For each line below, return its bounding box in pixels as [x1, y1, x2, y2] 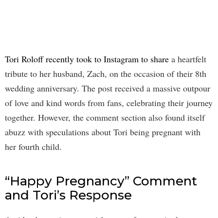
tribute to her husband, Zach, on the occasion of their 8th [5, 68, 206, 80]
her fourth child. [5, 141, 62, 153]
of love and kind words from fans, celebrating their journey [5, 97, 213, 109]
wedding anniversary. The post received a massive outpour [5, 82, 210, 94]
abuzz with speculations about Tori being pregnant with [5, 126, 200, 138]
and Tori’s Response [5, 187, 132, 203]
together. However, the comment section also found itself [5, 111, 205, 124]
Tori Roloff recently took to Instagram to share [5, 53, 169, 65]
